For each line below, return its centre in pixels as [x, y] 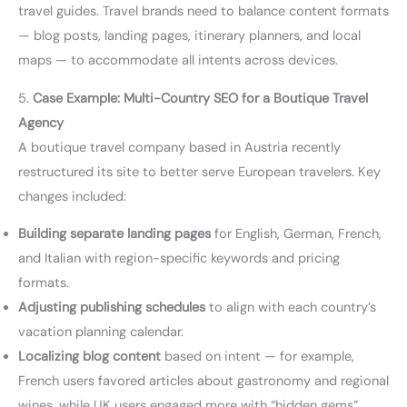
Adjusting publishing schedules [112, 308]
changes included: [72, 196]
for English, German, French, [296, 234]
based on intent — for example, [258, 357]
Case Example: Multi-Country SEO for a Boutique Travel [200, 98]
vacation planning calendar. [101, 333]
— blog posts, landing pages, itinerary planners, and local [189, 36]
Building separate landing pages [114, 234]
